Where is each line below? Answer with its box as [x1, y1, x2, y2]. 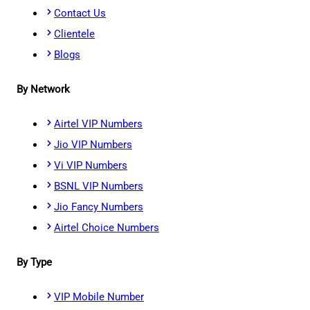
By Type [17, 255, 52, 268]
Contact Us [54, 7, 106, 20]
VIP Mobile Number [54, 290, 144, 303]
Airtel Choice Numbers [54, 221, 159, 235]
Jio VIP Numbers [54, 138, 132, 152]
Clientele [54, 28, 95, 41]
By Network [17, 83, 70, 96]
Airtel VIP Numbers [54, 118, 143, 131]
